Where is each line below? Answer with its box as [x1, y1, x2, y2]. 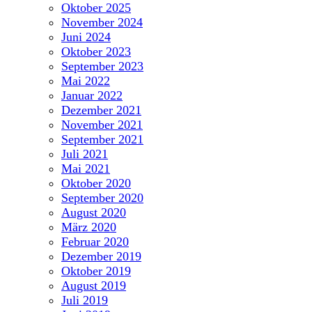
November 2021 [61, 118, 143, 132]
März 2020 [61, 220, 116, 235]
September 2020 [61, 191, 143, 205]
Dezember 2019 [61, 249, 141, 264]
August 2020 [61, 205, 126, 220]
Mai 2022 [61, 74, 110, 88]
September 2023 [61, 59, 143, 74]
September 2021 [61, 132, 143, 147]
